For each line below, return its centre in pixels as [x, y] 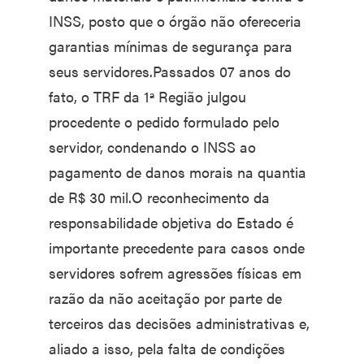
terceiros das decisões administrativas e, [179, 323]
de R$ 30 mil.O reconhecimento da [159, 197]
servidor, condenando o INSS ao [152, 147]
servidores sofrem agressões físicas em [175, 273]
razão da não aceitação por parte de [165, 298]
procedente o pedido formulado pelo [164, 121]
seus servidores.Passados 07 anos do [170, 71]
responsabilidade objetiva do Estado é [171, 222]
